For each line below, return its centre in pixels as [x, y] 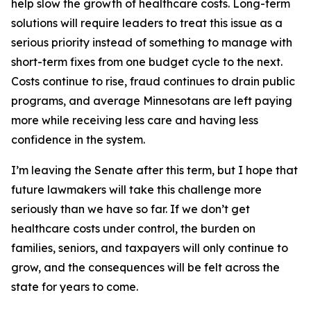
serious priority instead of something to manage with [152, 42]
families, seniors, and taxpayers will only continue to [150, 248]
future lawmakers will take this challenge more [136, 190]
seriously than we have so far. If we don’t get [131, 209]
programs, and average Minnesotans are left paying [152, 101]
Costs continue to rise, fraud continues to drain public [153, 81]
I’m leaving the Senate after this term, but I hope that [154, 170]
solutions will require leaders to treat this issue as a [147, 23]
